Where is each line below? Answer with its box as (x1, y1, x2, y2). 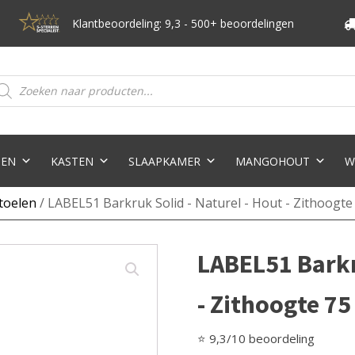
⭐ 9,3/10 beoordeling (197, 330, 315, 346)
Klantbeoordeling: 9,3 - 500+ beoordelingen (71, 15, 294, 31)
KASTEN (50, 154, 94, 169)
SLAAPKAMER (128, 154, 200, 169)
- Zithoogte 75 (197, 288, 351, 320)
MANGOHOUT (235, 154, 310, 169)
